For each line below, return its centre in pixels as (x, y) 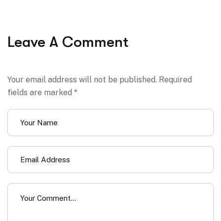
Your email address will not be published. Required (100, 80)
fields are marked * (42, 93)
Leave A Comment (68, 42)
